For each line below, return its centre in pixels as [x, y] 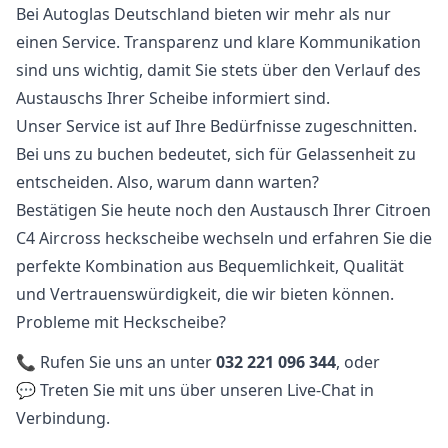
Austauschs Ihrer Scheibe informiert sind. [173, 98]
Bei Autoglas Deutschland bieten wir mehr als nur [203, 14]
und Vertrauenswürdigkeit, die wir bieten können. [205, 294]
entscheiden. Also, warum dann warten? [167, 182]
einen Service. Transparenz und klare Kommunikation [218, 42]
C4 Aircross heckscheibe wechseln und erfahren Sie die [224, 238]
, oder [358, 362]
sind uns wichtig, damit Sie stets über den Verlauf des [218, 70]
